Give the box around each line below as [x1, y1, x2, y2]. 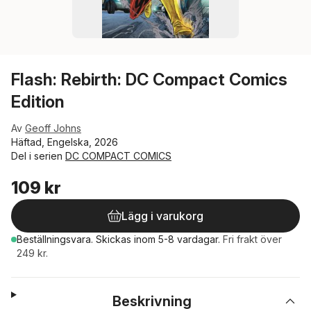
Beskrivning [112, 293, 192, 310]
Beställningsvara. [17, 233, 96, 245]
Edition [11, 92, 65, 112]
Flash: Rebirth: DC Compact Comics [11, 69, 287, 90]
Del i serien [11, 150, 65, 162]
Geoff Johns [25, 122, 81, 134]
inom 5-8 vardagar [134, 233, 218, 245]
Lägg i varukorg [121, 209, 203, 223]
